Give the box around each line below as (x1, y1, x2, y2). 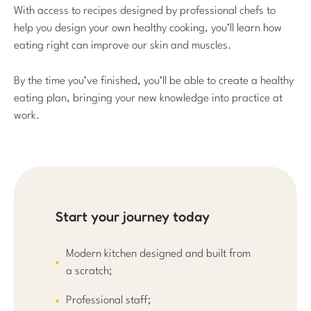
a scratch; (66, 265, 112, 277)
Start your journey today (56, 208, 210, 225)
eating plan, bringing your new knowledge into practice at (14, 92, 283, 104)
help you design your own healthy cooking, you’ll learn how (14, 23, 282, 35)
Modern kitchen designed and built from (66, 248, 251, 260)
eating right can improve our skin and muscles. (14, 40, 231, 52)
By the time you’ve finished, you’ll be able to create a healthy (14, 75, 294, 87)
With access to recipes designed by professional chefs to (14, 6, 276, 17)
